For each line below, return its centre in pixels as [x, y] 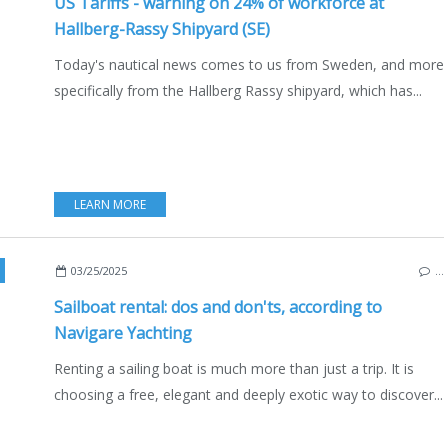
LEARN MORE [110, 204]
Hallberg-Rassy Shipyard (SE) [162, 28]
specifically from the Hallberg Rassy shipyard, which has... [238, 90]
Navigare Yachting [123, 332]
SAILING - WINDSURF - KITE [122, 270]
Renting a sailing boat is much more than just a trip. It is [234, 368]
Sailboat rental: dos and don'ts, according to [218, 306]
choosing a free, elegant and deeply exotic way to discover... [248, 394]
